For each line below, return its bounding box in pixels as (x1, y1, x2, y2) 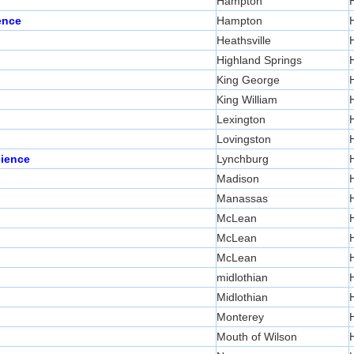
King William (217, 93, 277, 107)
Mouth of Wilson (217, 330, 297, 344)
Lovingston (217, 133, 271, 146)
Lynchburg (217, 153, 269, 166)
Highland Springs (217, 54, 302, 67)
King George (217, 73, 280, 87)
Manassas (217, 192, 268, 205)
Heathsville (217, 34, 271, 47)
